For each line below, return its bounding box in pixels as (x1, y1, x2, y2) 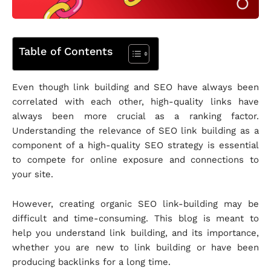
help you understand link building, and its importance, (12, 227, 259, 239)
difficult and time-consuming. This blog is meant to (12, 213, 259, 224)
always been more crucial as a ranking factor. (12, 111, 259, 122)
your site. (12, 169, 53, 180)
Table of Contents (19, 45, 113, 58)
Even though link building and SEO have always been (12, 82, 259, 93)
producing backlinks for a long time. (12, 256, 171, 268)
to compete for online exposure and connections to (12, 154, 259, 166)
